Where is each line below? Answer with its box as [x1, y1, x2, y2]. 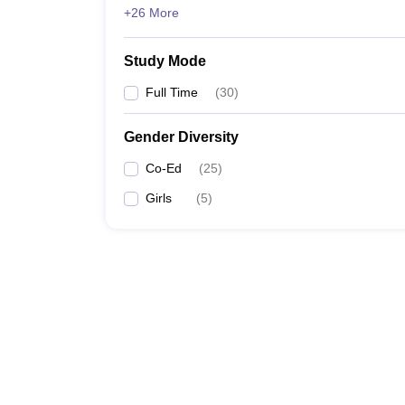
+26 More [124, 5, 179, 20]
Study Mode [124, 53, 206, 69]
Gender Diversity [124, 129, 239, 145]
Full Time [146, 85, 198, 99]
